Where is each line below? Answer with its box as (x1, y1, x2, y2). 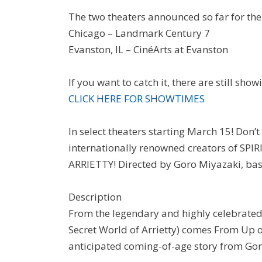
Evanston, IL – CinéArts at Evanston (68, 43, 228, 56)
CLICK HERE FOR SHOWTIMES (68, 92, 205, 105)
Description (68, 190, 122, 204)
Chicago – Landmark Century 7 (68, 26, 210, 40)
